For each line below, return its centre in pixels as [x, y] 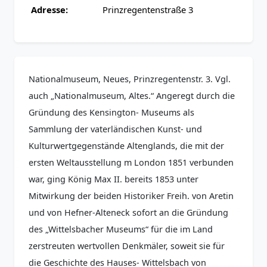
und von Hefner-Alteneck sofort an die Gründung [128, 213]
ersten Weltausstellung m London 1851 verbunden [131, 163]
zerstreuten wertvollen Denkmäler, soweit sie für [127, 246]
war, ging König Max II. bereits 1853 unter [114, 179]
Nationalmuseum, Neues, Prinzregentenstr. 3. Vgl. [130, 79]
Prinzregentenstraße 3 [148, 10]
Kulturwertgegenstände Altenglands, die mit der [126, 146]
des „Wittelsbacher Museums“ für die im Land [121, 229]
